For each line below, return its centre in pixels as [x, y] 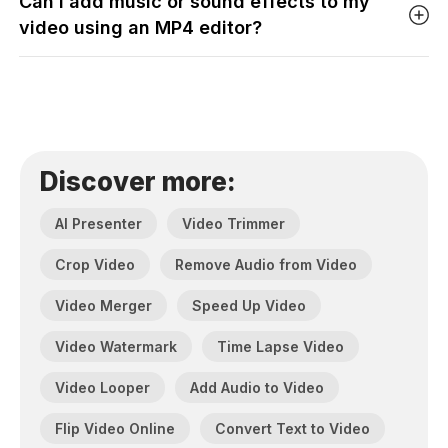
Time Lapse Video [280, 347]
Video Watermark [116, 347]
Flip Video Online [115, 429]
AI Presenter [98, 224]
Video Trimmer [233, 224]
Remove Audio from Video [266, 265]
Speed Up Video [249, 306]
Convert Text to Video [292, 429]
